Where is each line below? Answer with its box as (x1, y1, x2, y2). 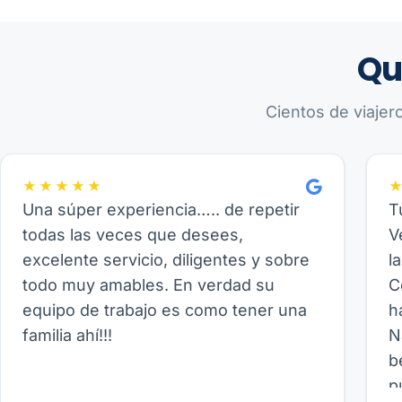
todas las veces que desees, (22, 225, 243, 244)
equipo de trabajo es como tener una (22, 301, 307, 319)
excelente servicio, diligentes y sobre (22, 250, 310, 269)
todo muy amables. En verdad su (22, 275, 275, 294)
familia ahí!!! (22, 326, 112, 345)
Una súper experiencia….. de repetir (22, 200, 300, 219)
